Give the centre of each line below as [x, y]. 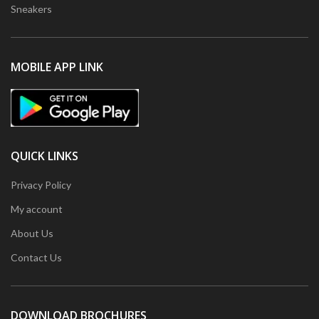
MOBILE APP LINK [57, 67]
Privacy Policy [41, 184]
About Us [32, 233]
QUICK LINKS [45, 156]
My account [37, 209]
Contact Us [36, 257]
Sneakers [31, 9]
